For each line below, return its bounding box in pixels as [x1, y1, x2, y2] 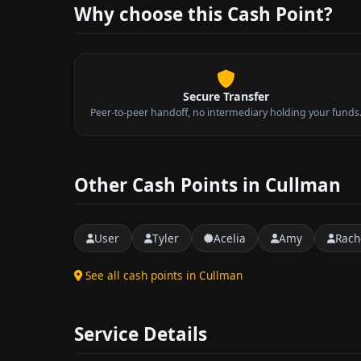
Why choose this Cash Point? [74, 2, 333, 27]
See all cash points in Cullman [85, 268, 243, 284]
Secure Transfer [182, 88, 269, 104]
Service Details [74, 322, 207, 347]
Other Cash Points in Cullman [74, 172, 341, 197]
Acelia [213, 230, 246, 246]
